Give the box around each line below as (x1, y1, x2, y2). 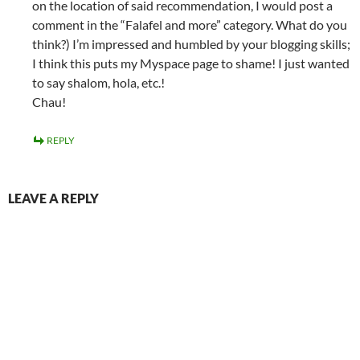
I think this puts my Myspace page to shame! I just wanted (32, 55, 350, 71)
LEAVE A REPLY (8, 190, 99, 206)
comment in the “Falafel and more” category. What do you (32, 17, 347, 32)
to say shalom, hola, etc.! (32, 75, 165, 90)
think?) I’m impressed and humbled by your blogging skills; (32, 36, 350, 51)
